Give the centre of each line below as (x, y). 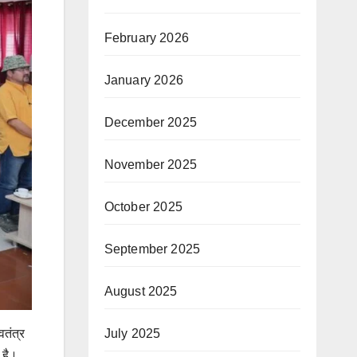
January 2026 (143, 80)
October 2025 (143, 207)
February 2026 (147, 38)
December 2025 (151, 123)
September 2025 (152, 249)
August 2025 (141, 292)
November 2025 (151, 165)
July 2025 (132, 334)
